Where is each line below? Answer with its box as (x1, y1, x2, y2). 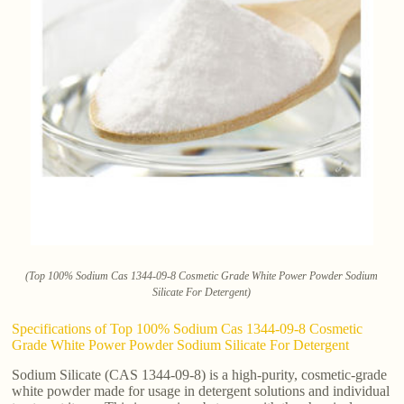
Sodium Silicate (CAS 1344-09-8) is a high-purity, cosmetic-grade (12, 366, 388, 382)
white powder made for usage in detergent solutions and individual (12, 382, 390, 399)
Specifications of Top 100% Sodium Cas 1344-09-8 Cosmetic (12, 320, 363, 336)
